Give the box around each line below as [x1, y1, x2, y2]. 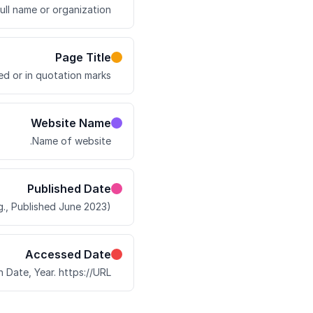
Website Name [31, 116, 111, 130]
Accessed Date [25, 247, 111, 261]
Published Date [27, 182, 111, 196]
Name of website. [32, 135, 111, 147]
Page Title [55, 50, 111, 64]
